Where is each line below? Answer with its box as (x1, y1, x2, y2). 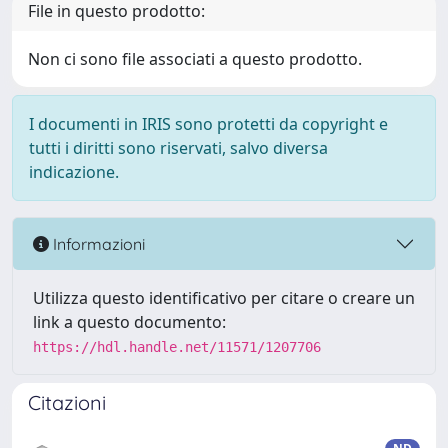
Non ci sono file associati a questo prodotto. (28, 48, 362, 70)
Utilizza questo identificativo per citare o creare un (33, 287, 415, 309)
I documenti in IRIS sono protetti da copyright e (29, 113, 388, 135)
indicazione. (29, 161, 119, 183)
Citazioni (28, 390, 106, 415)
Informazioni (49, 233, 145, 254)
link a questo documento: (33, 311, 226, 333)
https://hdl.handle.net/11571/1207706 (33, 339, 321, 355)
